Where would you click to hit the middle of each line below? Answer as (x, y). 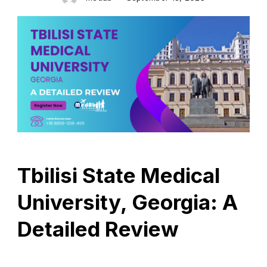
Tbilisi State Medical (119, 175)
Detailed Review (98, 229)
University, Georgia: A (128, 202)
